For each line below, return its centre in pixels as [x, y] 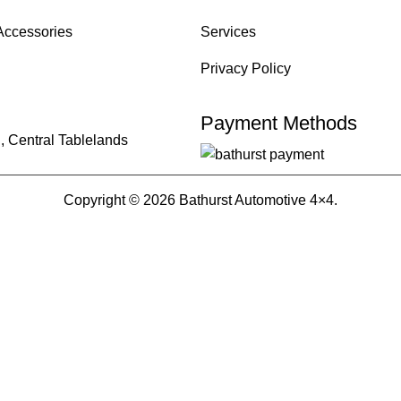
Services [228, 32]
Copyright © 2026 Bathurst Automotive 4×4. [200, 200]
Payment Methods [278, 124]
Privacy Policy [245, 69]
